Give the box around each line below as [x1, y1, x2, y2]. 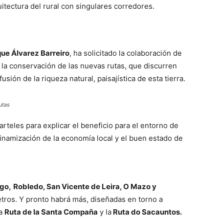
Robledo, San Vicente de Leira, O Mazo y [13, 182, 156, 192]
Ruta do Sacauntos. [111, 207, 182, 217]
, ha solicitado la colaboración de [69, 48, 182, 58]
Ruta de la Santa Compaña [4, 207, 98, 217]
